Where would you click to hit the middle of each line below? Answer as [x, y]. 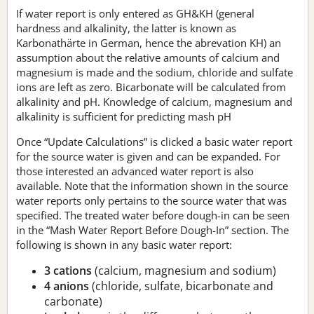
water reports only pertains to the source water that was [151, 200]
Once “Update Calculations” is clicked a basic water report [154, 141]
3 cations [68, 270]
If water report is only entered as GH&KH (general [135, 13]
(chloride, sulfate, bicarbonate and [181, 286]
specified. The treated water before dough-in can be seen [153, 215]
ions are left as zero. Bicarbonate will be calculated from [151, 87]
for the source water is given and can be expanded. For [148, 156]
